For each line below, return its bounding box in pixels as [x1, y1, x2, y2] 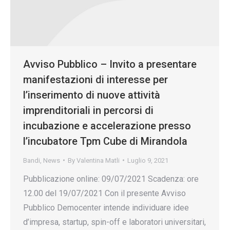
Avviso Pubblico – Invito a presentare [23, 57, 197, 70]
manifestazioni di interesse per [23, 73, 168, 86]
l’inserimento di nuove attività [23, 88, 160, 101]
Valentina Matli [76, 156, 120, 164]
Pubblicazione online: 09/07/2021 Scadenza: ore [23, 174, 199, 184]
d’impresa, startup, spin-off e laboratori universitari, [23, 217, 206, 227]
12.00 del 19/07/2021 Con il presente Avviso [23, 188, 186, 198]
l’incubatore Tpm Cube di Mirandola [23, 135, 187, 147]
